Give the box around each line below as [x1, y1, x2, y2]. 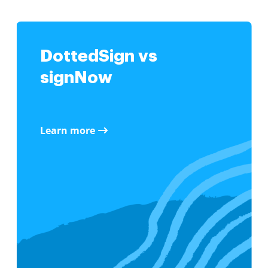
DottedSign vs [40, 48, 157, 65]
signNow [40, 69, 112, 86]
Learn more [40, 124, 95, 137]
